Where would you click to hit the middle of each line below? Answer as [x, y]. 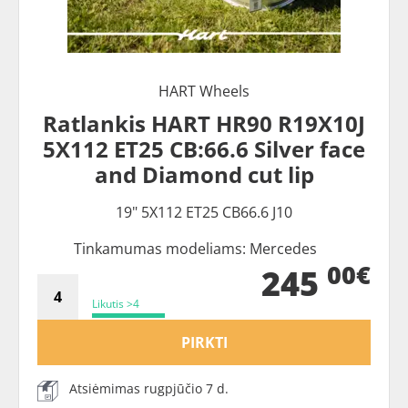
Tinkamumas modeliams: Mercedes [195, 249]
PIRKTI [204, 342]
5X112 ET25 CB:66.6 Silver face [204, 149]
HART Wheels [204, 91]
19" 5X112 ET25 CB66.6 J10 [204, 212]
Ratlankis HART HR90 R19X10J [204, 123]
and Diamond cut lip [204, 174]
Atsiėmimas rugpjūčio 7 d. [149, 388]
